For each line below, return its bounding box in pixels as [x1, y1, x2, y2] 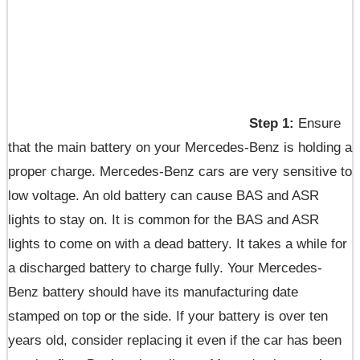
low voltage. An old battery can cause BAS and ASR [8, 188, 319, 203]
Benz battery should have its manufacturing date [8, 284, 298, 300]
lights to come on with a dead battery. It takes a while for [8, 236, 347, 252]
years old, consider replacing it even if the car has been [8, 333, 342, 348]
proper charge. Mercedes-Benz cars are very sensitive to [8, 164, 352, 179]
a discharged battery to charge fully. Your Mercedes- [8, 260, 322, 276]
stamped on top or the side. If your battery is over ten [8, 309, 328, 324]
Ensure [294, 116, 341, 131]
